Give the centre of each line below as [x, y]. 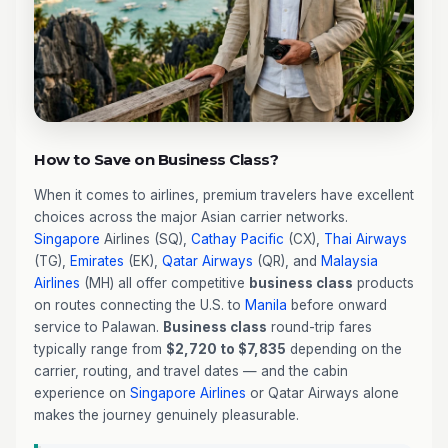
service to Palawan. [98, 327]
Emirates [97, 261]
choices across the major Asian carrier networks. [191, 217]
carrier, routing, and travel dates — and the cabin [191, 371]
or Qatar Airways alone [322, 393]
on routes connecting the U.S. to [139, 305]
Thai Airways [365, 239]
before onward [337, 305]
